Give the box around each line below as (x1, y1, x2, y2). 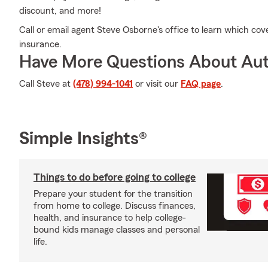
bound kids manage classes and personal (33, 225, 200, 234)
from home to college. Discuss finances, (33, 201, 196, 211)
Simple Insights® (19, 130, 147, 148)
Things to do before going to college (33, 172, 196, 182)
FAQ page (181, 79, 221, 89)
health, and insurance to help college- (33, 213, 186, 223)
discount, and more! (19, 6, 101, 16)
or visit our (133, 79, 181, 89)
